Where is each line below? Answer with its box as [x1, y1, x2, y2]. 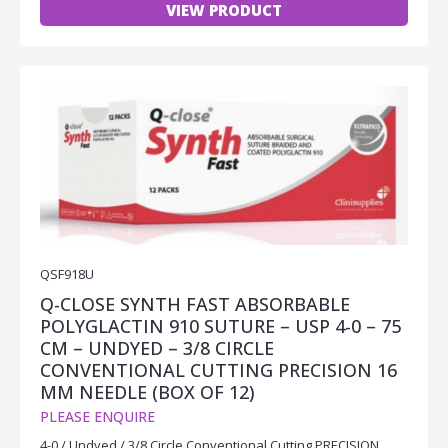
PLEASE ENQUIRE [40, 406, 155, 426]
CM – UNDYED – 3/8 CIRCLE [40, 335, 274, 360]
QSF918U [40, 264, 94, 283]
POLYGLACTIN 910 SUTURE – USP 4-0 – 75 [40, 313, 401, 338]
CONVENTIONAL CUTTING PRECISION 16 [40, 357, 397, 382]
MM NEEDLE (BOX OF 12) [40, 379, 255, 404]
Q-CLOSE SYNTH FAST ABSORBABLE [40, 291, 350, 316]
